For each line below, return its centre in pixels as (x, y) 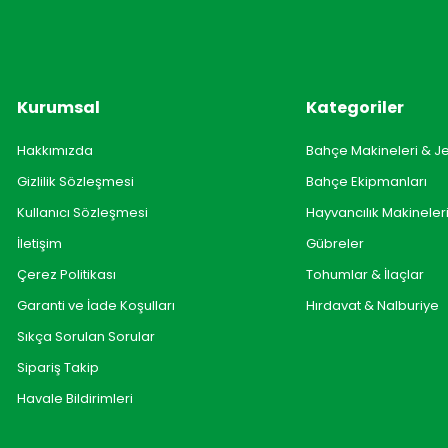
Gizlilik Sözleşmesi (75, 182)
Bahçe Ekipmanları (367, 182)
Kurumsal (58, 108)
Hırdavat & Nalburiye (373, 306)
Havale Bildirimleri (74, 399)
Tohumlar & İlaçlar (365, 275)
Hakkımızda (54, 151)
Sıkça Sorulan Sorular (85, 337)
